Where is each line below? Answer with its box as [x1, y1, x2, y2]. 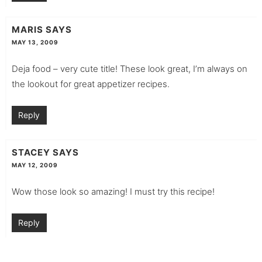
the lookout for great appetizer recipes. [11, 78, 170, 90]
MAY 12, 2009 [11, 161, 58, 169]
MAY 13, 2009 [11, 39, 58, 46]
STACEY [11, 147, 50, 158]
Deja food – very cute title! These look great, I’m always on [11, 63, 247, 75]
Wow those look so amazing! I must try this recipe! [11, 186, 215, 198]
